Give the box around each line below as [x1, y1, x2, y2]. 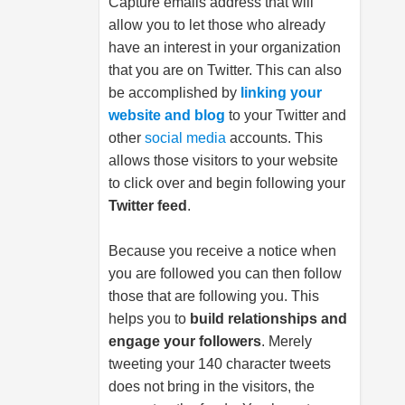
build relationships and [186, 311, 347, 326]
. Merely [261, 334, 312, 349]
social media [141, 130, 230, 146]
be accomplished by [108, 85, 240, 100]
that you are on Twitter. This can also [108, 62, 342, 78]
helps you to [108, 311, 186, 326]
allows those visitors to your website [108, 153, 338, 168]
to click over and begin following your [108, 175, 345, 191]
